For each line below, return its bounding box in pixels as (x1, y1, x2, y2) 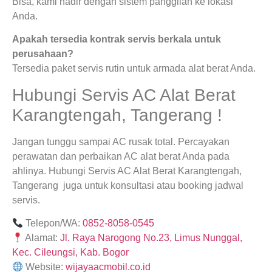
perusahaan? (12, 49, 73, 59)
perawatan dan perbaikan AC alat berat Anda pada (12, 151, 229, 161)
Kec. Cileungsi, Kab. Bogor (12, 247, 129, 258)
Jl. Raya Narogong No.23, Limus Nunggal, (60, 233, 243, 243)
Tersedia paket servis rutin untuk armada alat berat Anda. (12, 63, 256, 74)
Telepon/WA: (23, 218, 83, 229)
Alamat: (23, 233, 61, 243)
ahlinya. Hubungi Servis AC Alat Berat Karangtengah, (12, 165, 242, 176)
